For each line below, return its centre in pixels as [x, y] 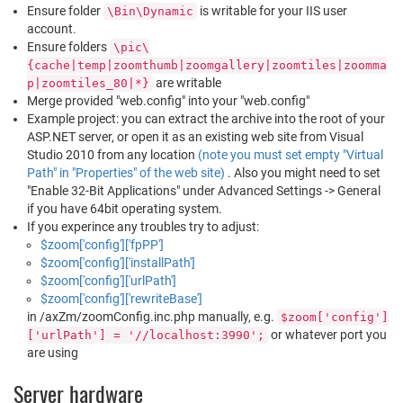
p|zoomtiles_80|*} [88, 83]
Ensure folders [68, 47]
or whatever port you [327, 335]
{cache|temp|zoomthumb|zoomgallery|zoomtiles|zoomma [207, 65]
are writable [187, 83]
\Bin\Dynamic [150, 11]
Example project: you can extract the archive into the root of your [206, 119]
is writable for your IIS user [272, 11]
